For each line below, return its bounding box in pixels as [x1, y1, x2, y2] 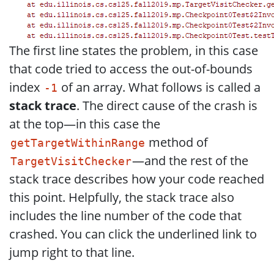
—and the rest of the [132, 152, 249, 169]
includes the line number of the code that [9, 207, 242, 224]
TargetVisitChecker [10, 155, 131, 168]
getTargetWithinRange [10, 136, 145, 149]
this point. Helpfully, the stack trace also [9, 188, 234, 206]
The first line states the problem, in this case [9, 42, 258, 59]
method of [146, 133, 209, 150]
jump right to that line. [9, 243, 135, 261]
